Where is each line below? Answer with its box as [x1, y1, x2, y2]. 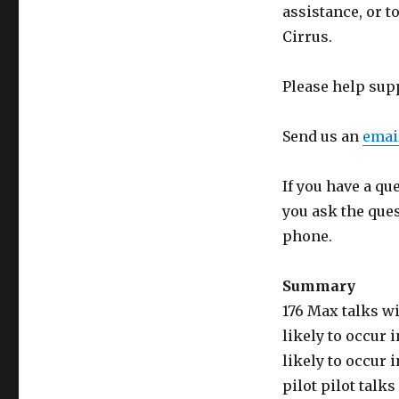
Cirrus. [281, 28, 332, 46]
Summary [281, 277, 355, 296]
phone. [281, 227, 332, 246]
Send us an [281, 127, 362, 146]
